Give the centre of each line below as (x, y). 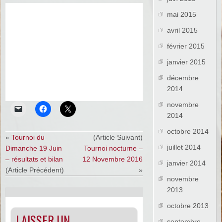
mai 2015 (182, 15)
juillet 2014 (184, 147)
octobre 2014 (188, 132)
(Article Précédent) (35, 170)
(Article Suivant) (118, 138)
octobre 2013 (188, 206)
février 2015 (186, 46)
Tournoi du (28, 138)
